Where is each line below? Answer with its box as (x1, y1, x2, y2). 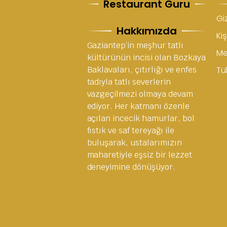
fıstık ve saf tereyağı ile (87, 125, 174, 136)
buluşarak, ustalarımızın (87, 137, 182, 148)
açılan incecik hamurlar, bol (87, 113, 195, 124)
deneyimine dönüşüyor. (87, 162, 175, 173)
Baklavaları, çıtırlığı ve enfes (87, 64, 197, 75)
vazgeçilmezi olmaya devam (87, 89, 193, 100)
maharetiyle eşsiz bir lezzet (87, 149, 192, 161)
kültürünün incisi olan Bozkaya (87, 52, 206, 63)
